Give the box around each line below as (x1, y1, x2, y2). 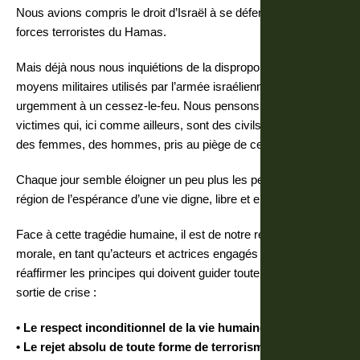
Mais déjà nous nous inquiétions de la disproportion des (16, 60, 305, 74)
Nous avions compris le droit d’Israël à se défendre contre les (16, 6, 336, 19)
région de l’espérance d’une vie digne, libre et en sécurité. (16, 192, 314, 206)
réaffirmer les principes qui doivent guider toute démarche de (16, 266, 332, 280)
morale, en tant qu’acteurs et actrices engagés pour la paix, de (16, 247, 341, 260)
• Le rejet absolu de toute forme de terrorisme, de (16, 340, 290, 354)
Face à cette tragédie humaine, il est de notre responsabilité (16, 227, 326, 241)
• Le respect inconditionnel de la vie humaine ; (16, 321, 273, 334)
